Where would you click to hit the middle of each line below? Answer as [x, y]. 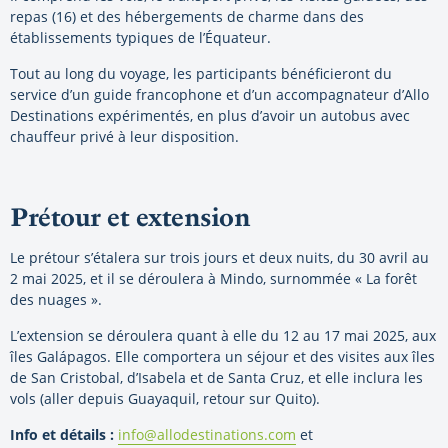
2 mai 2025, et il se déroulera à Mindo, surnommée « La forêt [213, 278]
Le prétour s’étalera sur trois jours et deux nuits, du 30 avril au [219, 257]
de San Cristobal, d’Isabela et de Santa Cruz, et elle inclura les [216, 377]
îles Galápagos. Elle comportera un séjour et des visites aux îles [222, 356]
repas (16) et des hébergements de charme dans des [187, 16]
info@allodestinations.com [207, 434]
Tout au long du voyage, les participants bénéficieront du [201, 73]
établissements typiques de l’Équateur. [140, 37]
